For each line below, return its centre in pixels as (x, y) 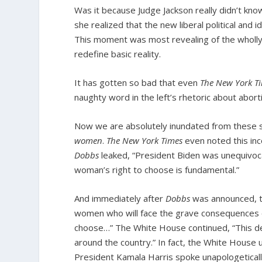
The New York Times (145, 140)
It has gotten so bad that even (137, 82)
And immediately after (120, 198)
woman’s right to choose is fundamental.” (157, 169)
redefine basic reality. (118, 54)
